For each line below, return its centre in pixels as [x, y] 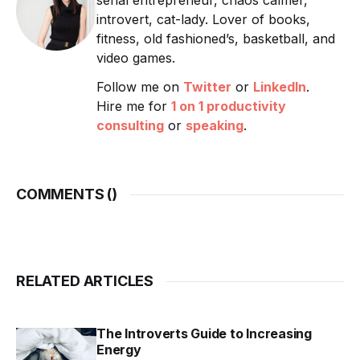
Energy [119, 350]
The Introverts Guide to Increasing [204, 334]
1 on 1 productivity [229, 106]
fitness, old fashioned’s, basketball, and [216, 39]
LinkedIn [280, 87]
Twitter [207, 87]
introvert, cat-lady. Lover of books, [203, 20]
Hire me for [134, 106]
